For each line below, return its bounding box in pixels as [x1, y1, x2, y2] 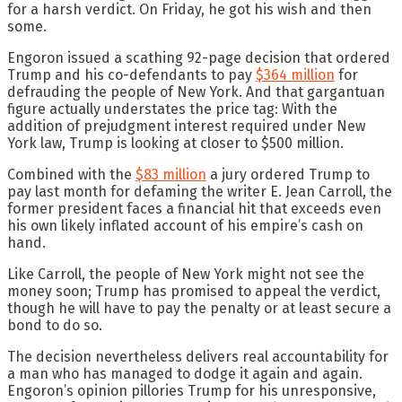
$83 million [135, 165, 206, 183]
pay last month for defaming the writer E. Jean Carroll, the [7, 182, 392, 200]
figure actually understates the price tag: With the [7, 100, 337, 118]
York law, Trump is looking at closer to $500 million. [7, 134, 344, 152]
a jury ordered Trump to [206, 165, 370, 183]
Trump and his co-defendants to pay [7, 66, 256, 83]
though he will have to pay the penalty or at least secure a [7, 299, 391, 317]
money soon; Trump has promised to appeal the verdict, [7, 282, 380, 300]
